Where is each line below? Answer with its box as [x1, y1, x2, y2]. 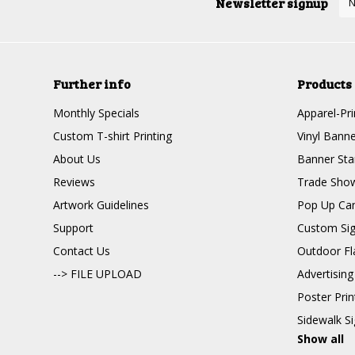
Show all [296, 331, 344, 346]
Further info [53, 75, 132, 92]
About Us [53, 151, 101, 166]
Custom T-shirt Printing [53, 128, 173, 143]
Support [53, 220, 94, 235]
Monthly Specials [53, 105, 140, 120]
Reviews [53, 174, 96, 189]
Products [296, 75, 352, 92]
